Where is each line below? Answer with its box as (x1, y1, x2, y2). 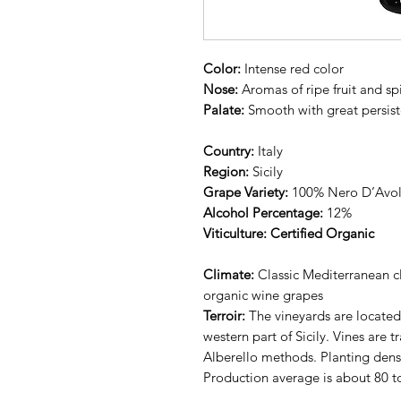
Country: (203, 141, 254, 159)
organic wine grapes (203, 286, 323, 303)
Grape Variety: (203, 183, 288, 200)
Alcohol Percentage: (203, 203, 327, 221)
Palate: (203, 100, 244, 118)
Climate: (203, 265, 254, 283)
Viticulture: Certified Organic (203, 224, 374, 242)
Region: (203, 162, 249, 180)
